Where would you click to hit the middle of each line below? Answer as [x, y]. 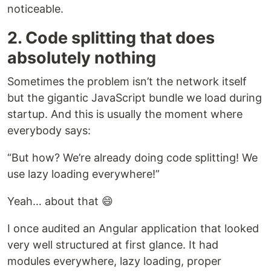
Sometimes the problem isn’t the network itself [127, 82]
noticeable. [35, 9]
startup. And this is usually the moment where [125, 114]
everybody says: [49, 131]
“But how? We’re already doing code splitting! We [132, 158]
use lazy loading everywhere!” [83, 174]
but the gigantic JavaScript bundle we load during [135, 98]
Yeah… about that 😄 [60, 201]
